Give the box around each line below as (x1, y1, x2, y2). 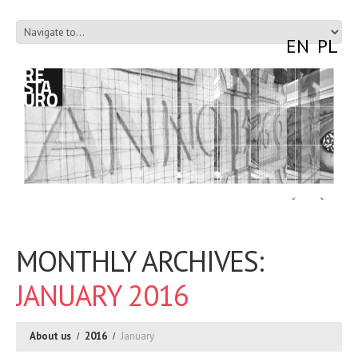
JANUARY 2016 (16, 276, 189, 314)
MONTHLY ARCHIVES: (16, 242, 264, 280)
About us (30, 329, 71, 343)
